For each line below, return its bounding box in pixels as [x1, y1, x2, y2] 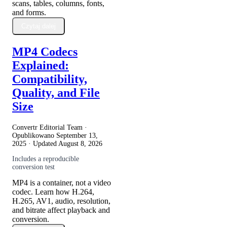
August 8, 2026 [58, 139, 102, 147]
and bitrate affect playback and [12, 205, 110, 214]
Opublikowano [12, 131, 56, 139]
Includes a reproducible [12, 155, 79, 163]
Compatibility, [12, 72, 87, 86]
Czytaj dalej [21, 22, 56, 30]
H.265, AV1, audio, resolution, [12, 196, 110, 205]
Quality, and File [12, 86, 100, 99]
